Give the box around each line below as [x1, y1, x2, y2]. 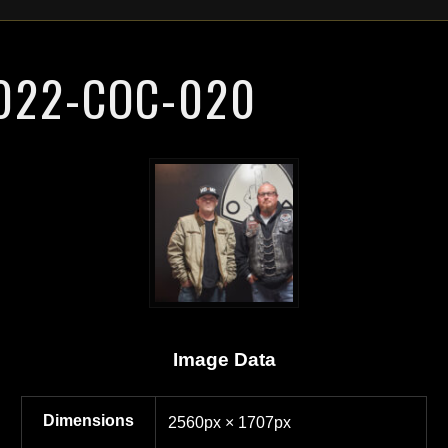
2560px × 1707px [168, 413, 291, 431]
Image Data [172, 348, 276, 370]
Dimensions [43, 411, 134, 429]
